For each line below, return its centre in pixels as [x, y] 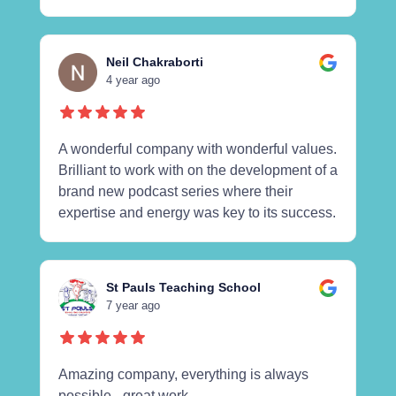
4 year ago [133, 80]
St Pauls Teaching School [183, 287]
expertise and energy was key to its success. [197, 212]
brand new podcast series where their [175, 191]
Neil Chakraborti [154, 61]
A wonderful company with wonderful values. [197, 148]
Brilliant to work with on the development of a [198, 170]
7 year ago [133, 305]
